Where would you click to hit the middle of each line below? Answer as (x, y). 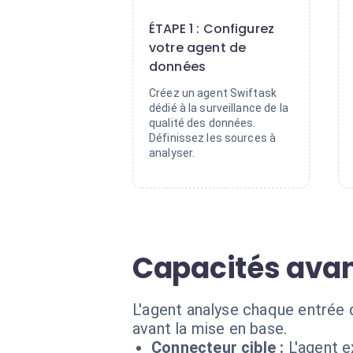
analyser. (172, 153)
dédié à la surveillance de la (219, 108)
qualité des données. (203, 123)
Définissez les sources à (213, 138)
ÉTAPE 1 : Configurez (212, 29)
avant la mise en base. (210, 329)
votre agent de (198, 48)
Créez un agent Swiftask (213, 93)
